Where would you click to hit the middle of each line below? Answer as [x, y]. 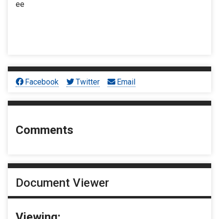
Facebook [42, 82]
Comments [44, 130]
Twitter [88, 82]
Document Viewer [62, 183]
